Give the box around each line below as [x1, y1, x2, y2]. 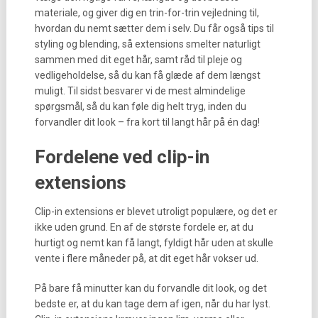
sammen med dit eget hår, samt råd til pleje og [34, 54, 242, 65]
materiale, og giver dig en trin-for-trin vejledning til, [34, 7, 259, 18]
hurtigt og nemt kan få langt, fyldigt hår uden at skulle [34, 237, 273, 248]
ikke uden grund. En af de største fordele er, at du [34, 221, 253, 233]
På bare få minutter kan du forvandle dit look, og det [34, 283, 267, 294]
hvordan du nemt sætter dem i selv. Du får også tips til [34, 23, 274, 34]
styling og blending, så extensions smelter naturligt [34, 38, 261, 50]
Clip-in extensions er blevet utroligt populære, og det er [34, 206, 278, 217]
